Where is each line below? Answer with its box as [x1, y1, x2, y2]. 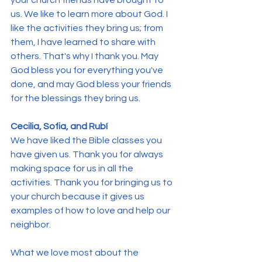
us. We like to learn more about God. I [11, 9, 170, 19]
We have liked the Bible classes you [11, 136, 164, 146]
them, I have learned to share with [11, 37, 157, 47]
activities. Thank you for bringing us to [11, 178, 174, 188]
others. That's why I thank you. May [11, 51, 160, 61]
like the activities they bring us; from [11, 23, 165, 33]
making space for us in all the [11, 164, 135, 174]
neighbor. [11, 220, 51, 230]
